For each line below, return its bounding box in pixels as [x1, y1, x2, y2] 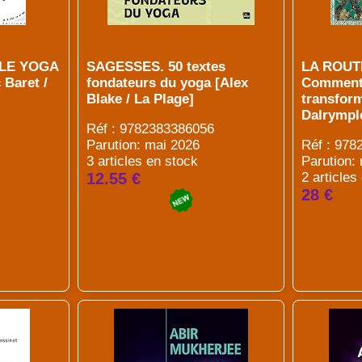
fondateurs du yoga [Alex [86, 75, 248, 90]
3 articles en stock [86, 154, 198, 169]
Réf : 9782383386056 [86, 121, 214, 137]
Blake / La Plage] [86, 91, 194, 107]
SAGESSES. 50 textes [86, 59, 225, 74]
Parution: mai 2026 [86, 137, 200, 153]
